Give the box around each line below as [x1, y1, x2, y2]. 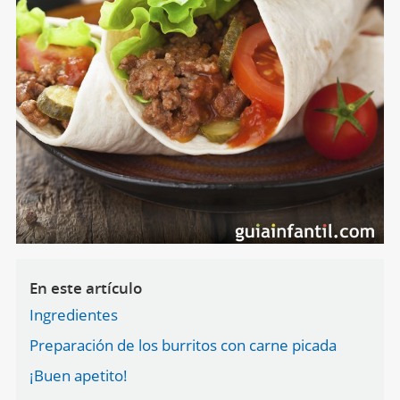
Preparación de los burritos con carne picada [29, 335, 337, 356]
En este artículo [29, 278, 142, 299]
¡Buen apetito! [29, 365, 128, 387]
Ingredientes [29, 304, 118, 326]
